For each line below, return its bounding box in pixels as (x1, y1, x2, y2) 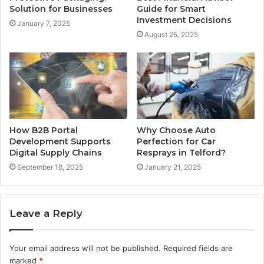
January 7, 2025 (17, 18, 70, 28)
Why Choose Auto (137, 124, 216, 136)
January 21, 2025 (144, 162, 201, 171)
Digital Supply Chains (9, 147, 102, 158)
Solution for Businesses (9, 3, 113, 14)
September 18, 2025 (17, 162, 83, 171)
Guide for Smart (137, 3, 206, 14)
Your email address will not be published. (9, 243, 161, 253)
